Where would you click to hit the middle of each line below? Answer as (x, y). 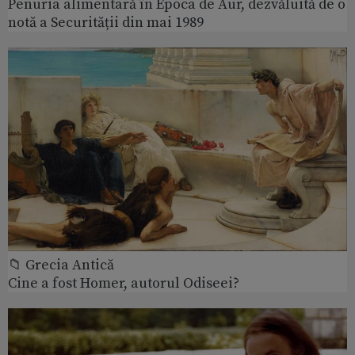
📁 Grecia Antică (61, 265)
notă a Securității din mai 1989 (106, 23)
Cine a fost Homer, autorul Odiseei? (124, 284)
